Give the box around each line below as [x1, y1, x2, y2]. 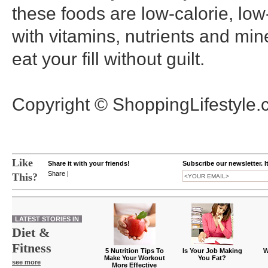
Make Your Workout [104, 254, 165, 261]
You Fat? [198, 254, 227, 261]
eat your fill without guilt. [12, 49, 205, 69]
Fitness [12, 240, 51, 255]
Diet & [12, 225, 50, 240]
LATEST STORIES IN [15, 215, 79, 223]
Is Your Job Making [182, 247, 242, 254]
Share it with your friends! [48, 160, 130, 167]
